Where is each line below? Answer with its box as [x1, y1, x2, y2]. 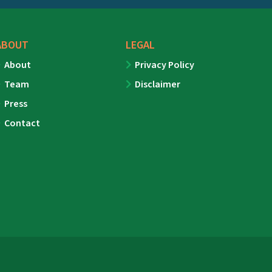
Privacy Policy [135, 58, 195, 72]
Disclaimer [135, 78, 181, 92]
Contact [4, 117, 40, 131]
